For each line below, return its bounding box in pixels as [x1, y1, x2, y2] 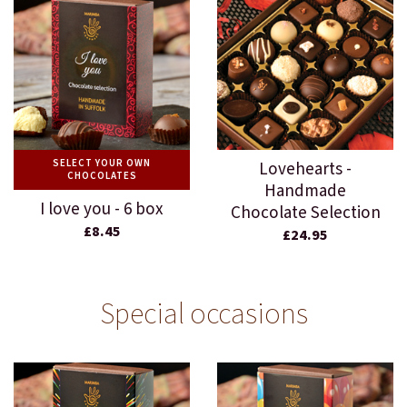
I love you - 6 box [40, 197, 164, 223]
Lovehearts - [259, 157, 352, 183]
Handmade [264, 179, 346, 204]
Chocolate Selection [230, 201, 381, 226]
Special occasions [99, 293, 308, 336]
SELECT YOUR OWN [53, 156, 151, 171]
